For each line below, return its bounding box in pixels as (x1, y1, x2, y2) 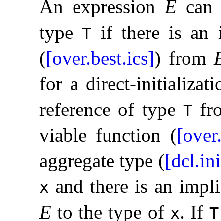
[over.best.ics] (46, 47, 154, 69)
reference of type (39, 99, 183, 120)
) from (154, 47, 214, 69)
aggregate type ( (39, 150, 165, 172)
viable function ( (39, 124, 177, 146)
